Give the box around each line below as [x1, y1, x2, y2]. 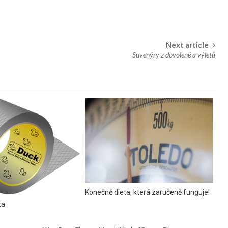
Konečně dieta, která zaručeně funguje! [84, 188, 210, 196]
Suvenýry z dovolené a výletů [132, 50, 215, 59]
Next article [166, 40, 209, 49]
